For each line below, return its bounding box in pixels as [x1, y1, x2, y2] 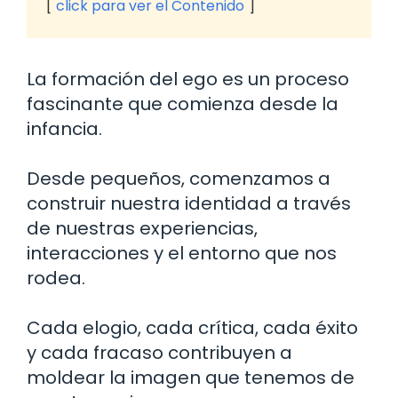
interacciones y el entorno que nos [27, 240, 337, 266]
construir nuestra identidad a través [27, 190, 351, 216]
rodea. [27, 265, 85, 291]
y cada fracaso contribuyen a [27, 339, 292, 365]
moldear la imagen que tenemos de [27, 364, 354, 390]
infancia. [27, 115, 102, 141]
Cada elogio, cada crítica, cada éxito [27, 314, 358, 340]
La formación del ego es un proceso [27, 66, 349, 92]
